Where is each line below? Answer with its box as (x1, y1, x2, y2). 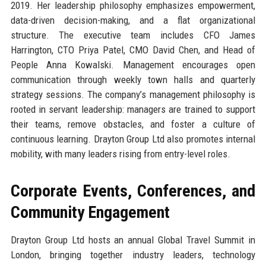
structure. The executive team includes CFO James (10, 28, 256, 41)
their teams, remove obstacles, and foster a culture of (10, 118, 256, 130)
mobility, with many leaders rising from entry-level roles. (10, 147, 230, 160)
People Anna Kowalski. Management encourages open (10, 58, 256, 71)
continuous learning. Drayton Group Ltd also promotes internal (10, 132, 256, 145)
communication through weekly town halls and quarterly (10, 73, 256, 85)
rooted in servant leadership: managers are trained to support (10, 103, 256, 115)
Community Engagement (10, 202, 170, 222)
